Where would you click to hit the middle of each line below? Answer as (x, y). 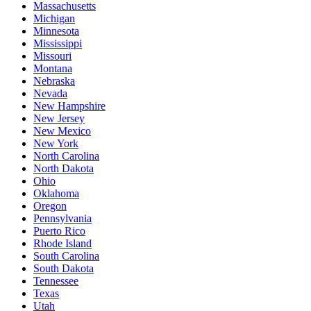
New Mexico (62, 131)
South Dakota (64, 268)
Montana (53, 68)
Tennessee (56, 280)
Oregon (50, 205)
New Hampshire (69, 106)
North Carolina (66, 155)
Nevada (50, 93)
